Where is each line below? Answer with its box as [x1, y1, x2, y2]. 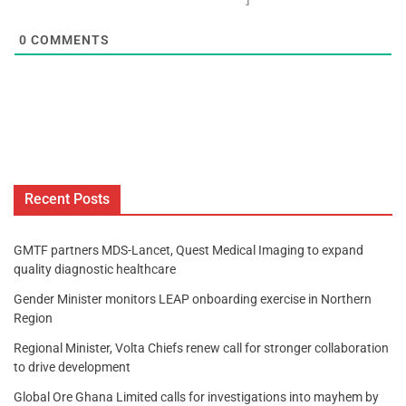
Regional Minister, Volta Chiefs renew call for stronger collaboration [14, 340, 389, 355]
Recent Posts [24, 189, 110, 208]
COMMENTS [27, 32, 110, 47]
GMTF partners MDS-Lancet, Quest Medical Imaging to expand [14, 242, 363, 257]
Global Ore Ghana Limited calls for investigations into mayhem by [14, 389, 379, 404]
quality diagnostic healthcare [14, 261, 176, 276]
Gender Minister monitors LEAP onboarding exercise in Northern [14, 291, 372, 306]
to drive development [14, 359, 130, 374]
